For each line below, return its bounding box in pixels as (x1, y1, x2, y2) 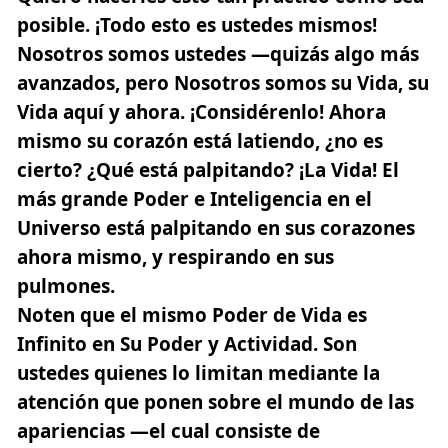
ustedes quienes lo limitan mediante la (17, 359, 380, 386)
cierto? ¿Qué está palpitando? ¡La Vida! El (17, 156, 399, 183)
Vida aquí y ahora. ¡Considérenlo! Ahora (17, 98, 386, 125)
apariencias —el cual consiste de (17, 417, 320, 444)
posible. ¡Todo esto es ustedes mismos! (17, 11, 377, 38)
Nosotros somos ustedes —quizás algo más (17, 40, 419, 67)
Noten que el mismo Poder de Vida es (17, 301, 367, 328)
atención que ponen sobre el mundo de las (17, 388, 414, 415)
